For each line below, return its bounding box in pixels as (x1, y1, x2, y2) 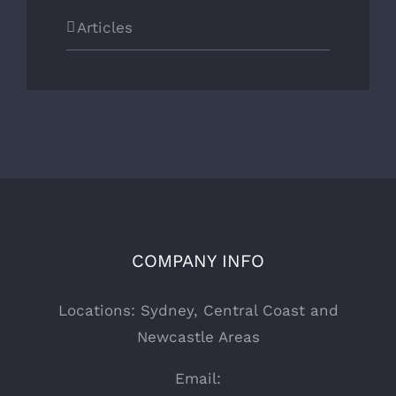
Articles (77, 18, 133, 36)
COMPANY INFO (132, 249, 264, 271)
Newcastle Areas (136, 327, 260, 346)
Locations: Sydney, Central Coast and (57, 301, 339, 319)
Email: (175, 369, 221, 387)
